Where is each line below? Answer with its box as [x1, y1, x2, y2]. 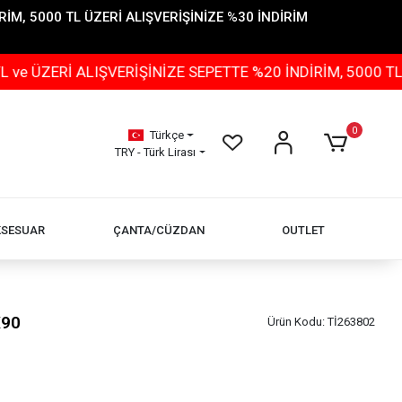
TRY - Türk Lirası [115, 145, 197, 159]
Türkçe [149, 128, 184, 142]
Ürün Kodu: [267, 315, 328, 328]
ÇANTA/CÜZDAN [113, 223, 205, 237]
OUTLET [281, 223, 325, 237]
